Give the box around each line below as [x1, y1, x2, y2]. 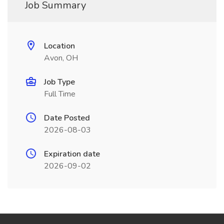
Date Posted [44, 112, 90, 123]
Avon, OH [44, 52, 78, 63]
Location [44, 40, 75, 51]
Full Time [44, 88, 75, 99]
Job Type [44, 76, 75, 87]
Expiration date [44, 148, 100, 159]
